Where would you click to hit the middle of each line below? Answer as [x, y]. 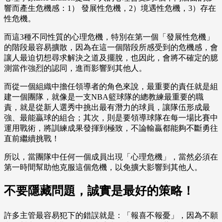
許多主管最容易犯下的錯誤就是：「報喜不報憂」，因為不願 [111, 216]
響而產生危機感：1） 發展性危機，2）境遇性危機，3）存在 [110, 8]
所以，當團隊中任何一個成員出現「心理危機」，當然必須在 [111, 157]
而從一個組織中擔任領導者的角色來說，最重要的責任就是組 [111, 87]
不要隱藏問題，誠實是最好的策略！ [99, 191]
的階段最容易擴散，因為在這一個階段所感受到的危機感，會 [111, 48]
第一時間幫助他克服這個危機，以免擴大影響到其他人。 [103, 167]
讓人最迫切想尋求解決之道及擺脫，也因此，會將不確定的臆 [111, 58]
